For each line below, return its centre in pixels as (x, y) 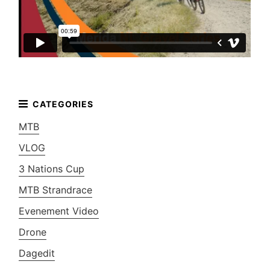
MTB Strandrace (56, 190)
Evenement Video (59, 211)
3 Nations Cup (52, 168)
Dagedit (37, 253)
